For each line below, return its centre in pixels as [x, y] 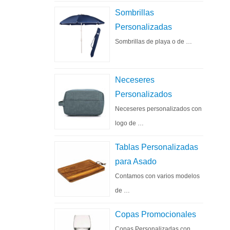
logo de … [129, 123]
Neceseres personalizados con [158, 109]
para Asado [136, 161]
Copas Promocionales [156, 214]
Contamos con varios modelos [157, 176]
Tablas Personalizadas [157, 147]
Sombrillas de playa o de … [154, 42]
